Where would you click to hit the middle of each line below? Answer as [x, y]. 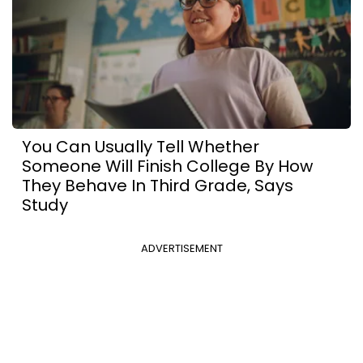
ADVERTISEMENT [181, 248]
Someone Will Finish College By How [167, 166]
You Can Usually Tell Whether [141, 146]
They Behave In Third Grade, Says [158, 185]
